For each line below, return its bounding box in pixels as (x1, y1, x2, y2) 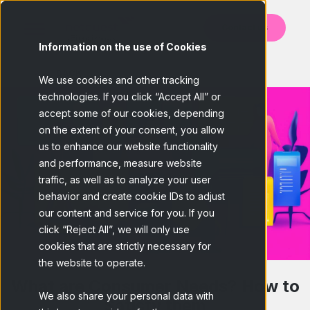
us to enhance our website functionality (39, 140, 218, 152)
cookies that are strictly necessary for (39, 240, 211, 252)
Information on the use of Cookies (39, 41, 207, 53)
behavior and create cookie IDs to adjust (39, 190, 225, 202)
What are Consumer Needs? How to (10, 276, 300, 297)
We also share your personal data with (39, 290, 214, 302)
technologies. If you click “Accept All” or (39, 91, 221, 102)
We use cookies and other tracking (39, 74, 199, 86)
